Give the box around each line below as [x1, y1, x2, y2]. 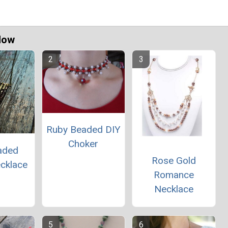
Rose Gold [151, 155, 196, 167]
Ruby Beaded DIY [46, 123, 121, 135]
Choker [68, 137, 99, 150]
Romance [153, 169, 194, 181]
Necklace [154, 183, 193, 195]
